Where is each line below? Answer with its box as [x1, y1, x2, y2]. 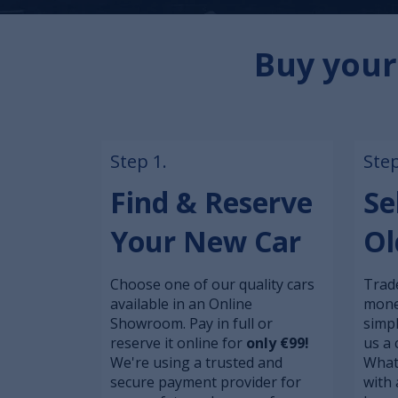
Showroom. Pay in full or [110, 314, 273, 333]
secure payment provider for [110, 372, 301, 392]
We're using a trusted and [110, 353, 283, 372]
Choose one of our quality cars [110, 275, 314, 294]
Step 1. [110, 149, 167, 173]
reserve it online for [110, 333, 246, 353]
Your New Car [110, 222, 301, 260]
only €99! [246, 333, 309, 353]
